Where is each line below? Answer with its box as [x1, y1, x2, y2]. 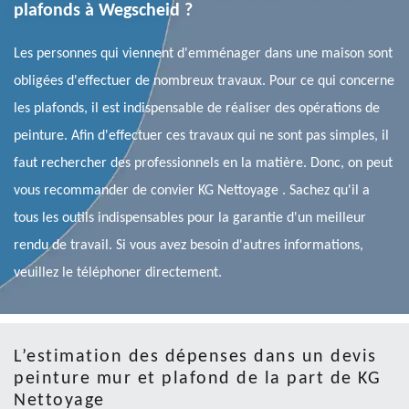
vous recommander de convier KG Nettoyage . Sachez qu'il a [14, 184, 370, 199]
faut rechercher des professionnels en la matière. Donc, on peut [14, 156, 393, 172]
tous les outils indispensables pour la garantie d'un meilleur [14, 211, 366, 226]
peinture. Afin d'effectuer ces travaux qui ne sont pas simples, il [14, 129, 389, 144]
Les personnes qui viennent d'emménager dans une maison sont [14, 47, 393, 62]
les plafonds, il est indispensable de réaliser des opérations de [14, 101, 380, 117]
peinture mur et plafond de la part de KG [14, 370, 381, 389]
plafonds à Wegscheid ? [14, 2, 193, 21]
